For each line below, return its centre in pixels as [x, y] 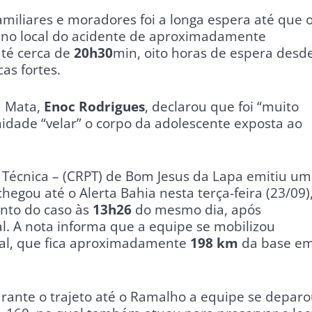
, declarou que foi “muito [222, 106]
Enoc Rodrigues [94, 106]
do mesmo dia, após [196, 210]
